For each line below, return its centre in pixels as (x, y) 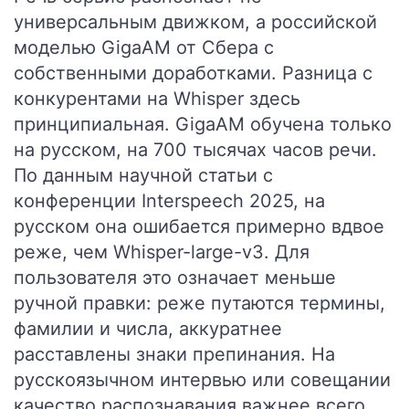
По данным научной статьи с (143, 175)
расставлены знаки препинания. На (174, 354)
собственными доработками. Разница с (193, 73)
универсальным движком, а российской (195, 22)
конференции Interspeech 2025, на (169, 201)
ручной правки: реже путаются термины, (199, 303)
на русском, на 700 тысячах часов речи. (195, 150)
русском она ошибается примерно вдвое (199, 226)
